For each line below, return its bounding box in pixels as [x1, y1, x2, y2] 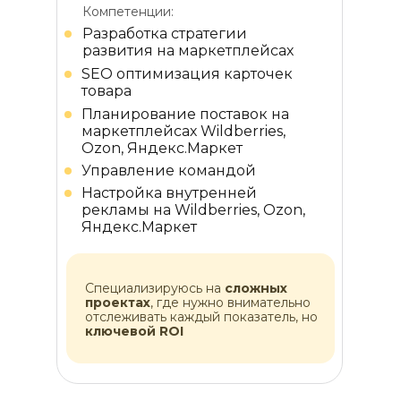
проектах [85, 294, 150, 311]
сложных [225, 280, 287, 296]
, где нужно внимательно [150, 294, 311, 311]
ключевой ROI [85, 323, 183, 339]
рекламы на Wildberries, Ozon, [81, 201, 305, 218]
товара [81, 82, 132, 99]
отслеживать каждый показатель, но [85, 309, 318, 325]
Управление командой [81, 162, 256, 179]
